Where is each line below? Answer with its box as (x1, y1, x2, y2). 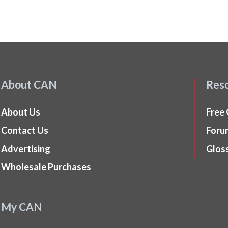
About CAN (1, 78, 57, 91)
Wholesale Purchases (1, 161, 91, 173)
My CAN (1, 200, 42, 213)
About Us (1, 106, 40, 118)
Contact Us (1, 125, 48, 136)
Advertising (1, 143, 50, 154)
